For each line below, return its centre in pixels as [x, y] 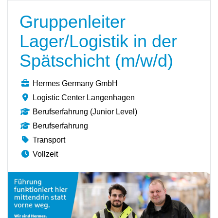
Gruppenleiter [73, 22]
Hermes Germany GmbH [75, 83]
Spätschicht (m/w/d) [96, 61]
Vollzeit [45, 154]
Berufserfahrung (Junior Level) [85, 112]
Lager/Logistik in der [98, 41]
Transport [49, 140]
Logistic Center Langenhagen [84, 98]
